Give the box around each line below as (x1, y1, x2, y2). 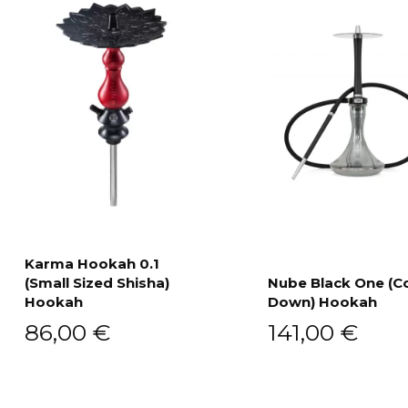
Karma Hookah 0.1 (24, 255, 159, 273)
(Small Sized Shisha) (24, 274, 169, 292)
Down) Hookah (268, 293, 377, 311)
